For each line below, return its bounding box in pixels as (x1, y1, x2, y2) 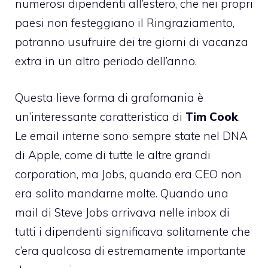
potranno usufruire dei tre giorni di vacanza (15, 35, 248, 50)
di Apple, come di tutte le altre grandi (15, 147, 211, 162)
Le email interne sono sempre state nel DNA (15, 128, 248, 143)
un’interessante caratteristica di (15, 109, 185, 124)
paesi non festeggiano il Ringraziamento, (15, 16, 234, 31)
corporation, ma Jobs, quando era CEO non (15, 166, 242, 181)
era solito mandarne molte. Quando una (15, 185, 229, 200)
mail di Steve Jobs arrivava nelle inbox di (15, 205, 230, 220)
